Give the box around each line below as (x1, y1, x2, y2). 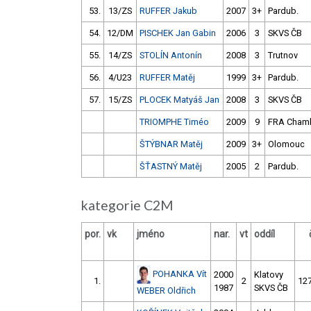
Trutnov (268, 50, 298, 61)
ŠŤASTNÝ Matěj (140, 161, 202, 172)
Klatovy (254, 269, 283, 280)
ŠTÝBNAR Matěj (140, 139, 203, 150)
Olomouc (268, 139, 305, 150)
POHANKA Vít (153, 268, 207, 279)
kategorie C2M (81, 197, 179, 214)
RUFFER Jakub (140, 6, 197, 17)
